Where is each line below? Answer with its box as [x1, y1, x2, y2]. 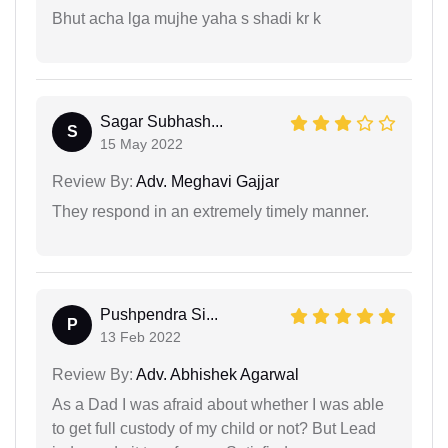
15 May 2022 [100, 135, 183, 152]
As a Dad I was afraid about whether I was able [52, 395, 384, 413]
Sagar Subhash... [100, 112, 223, 130]
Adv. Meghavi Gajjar [133, 172, 279, 190]
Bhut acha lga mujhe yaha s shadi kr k [52, 9, 321, 27]
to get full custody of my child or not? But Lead [52, 419, 376, 437]
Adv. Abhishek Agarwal [133, 365, 299, 383]
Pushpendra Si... [100, 305, 218, 323]
